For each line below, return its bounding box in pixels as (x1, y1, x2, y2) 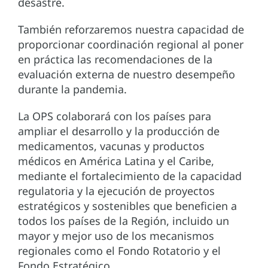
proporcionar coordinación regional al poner (18, 37, 243, 52)
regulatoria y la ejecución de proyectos (18, 184, 215, 199)
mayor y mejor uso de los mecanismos (18, 229, 214, 243)
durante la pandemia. (18, 82, 127, 97)
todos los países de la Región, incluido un (18, 214, 229, 229)
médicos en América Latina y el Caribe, (18, 154, 214, 169)
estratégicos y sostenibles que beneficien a (18, 199, 237, 214)
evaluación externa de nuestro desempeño (18, 67, 235, 82)
